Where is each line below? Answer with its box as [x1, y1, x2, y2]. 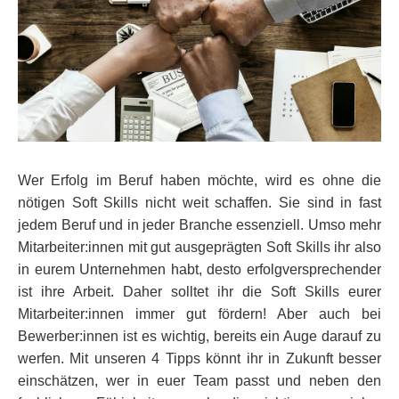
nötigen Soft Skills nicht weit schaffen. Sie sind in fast [18, 194, 381, 210]
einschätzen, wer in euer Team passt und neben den [18, 372, 381, 388]
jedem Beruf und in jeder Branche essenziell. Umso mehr [18, 216, 381, 232]
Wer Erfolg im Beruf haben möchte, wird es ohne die [18, 172, 381, 188]
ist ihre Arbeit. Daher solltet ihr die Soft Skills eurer [18, 283, 381, 299]
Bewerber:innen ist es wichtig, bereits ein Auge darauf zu [18, 328, 381, 344]
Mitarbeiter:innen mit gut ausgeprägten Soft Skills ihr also [18, 239, 381, 255]
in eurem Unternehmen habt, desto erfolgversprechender [18, 261, 381, 277]
